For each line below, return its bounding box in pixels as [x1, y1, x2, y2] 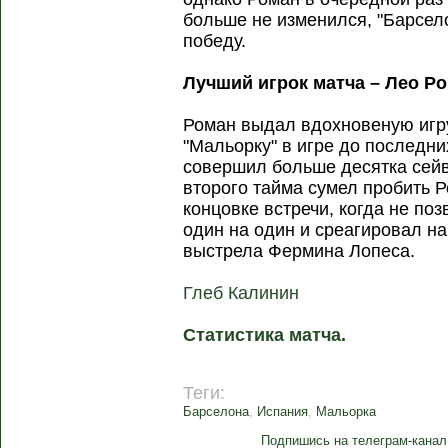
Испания [257, 404, 309, 419]
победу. [183, 31, 247, 51]
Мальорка [316, 404, 377, 419]
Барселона [183, 404, 250, 419]
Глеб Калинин [183, 283, 300, 303]
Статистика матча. [183, 325, 347, 345]
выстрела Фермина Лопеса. [183, 241, 416, 261]
